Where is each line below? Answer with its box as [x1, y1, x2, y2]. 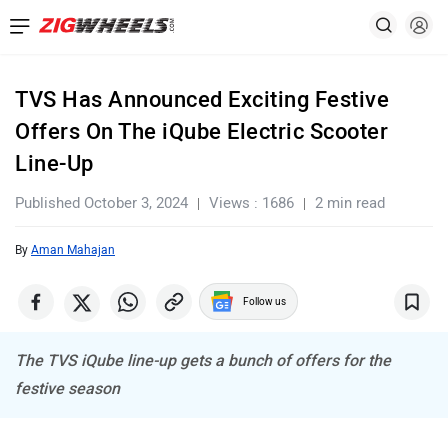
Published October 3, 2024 [15, 194, 188, 212]
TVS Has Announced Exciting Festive [15, 86, 389, 113]
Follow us [243, 295, 286, 308]
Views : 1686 [209, 194, 294, 212]
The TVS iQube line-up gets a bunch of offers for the [15, 351, 391, 370]
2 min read [315, 194, 385, 212]
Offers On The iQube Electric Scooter [15, 118, 388, 145]
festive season [15, 379, 120, 398]
